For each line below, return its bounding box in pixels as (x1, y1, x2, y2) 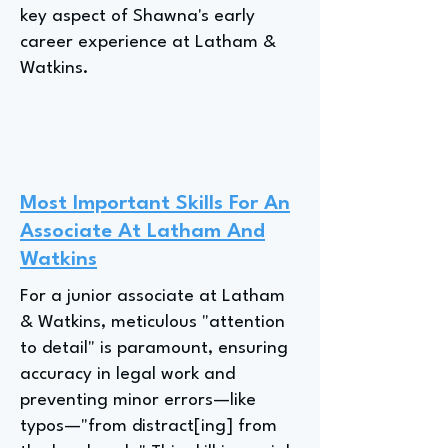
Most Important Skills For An (20, 194, 290, 214)
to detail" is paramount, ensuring (20, 340, 288, 357)
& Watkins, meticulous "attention (20, 314, 285, 331)
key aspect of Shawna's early (20, 8, 255, 25)
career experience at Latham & (20, 34, 276, 51)
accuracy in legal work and (20, 366, 235, 383)
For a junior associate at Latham (20, 288, 285, 305)
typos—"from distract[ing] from (20, 418, 277, 435)
